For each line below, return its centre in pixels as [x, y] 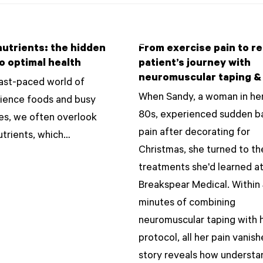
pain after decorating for [195, 134]
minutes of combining [187, 204]
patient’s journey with [195, 64]
